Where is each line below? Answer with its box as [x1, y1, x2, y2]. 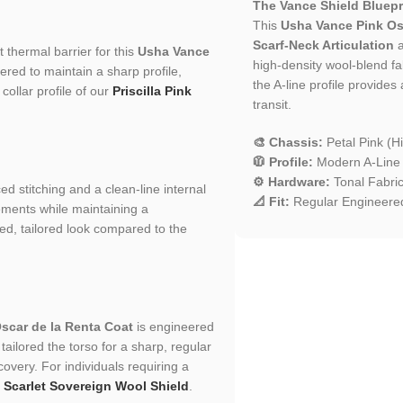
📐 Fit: [252, 193, 290, 209]
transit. [252, 96, 291, 112]
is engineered [133, 318, 214, 334]
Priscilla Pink [112, 83, 192, 98]
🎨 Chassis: [252, 134, 323, 149]
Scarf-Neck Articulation [252, 37, 394, 52]
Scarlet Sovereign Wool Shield [4, 378, 189, 393]
